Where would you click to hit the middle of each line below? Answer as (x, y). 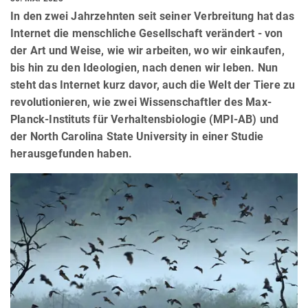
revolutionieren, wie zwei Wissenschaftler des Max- (141, 102)
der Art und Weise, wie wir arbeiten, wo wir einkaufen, (147, 51)
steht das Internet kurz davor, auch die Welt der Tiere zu (153, 85)
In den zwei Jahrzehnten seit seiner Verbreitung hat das (153, 16)
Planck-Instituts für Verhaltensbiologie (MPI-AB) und (145, 120)
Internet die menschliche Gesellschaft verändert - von (147, 34)
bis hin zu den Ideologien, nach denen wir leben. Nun (144, 68)
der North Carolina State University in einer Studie (137, 137)
